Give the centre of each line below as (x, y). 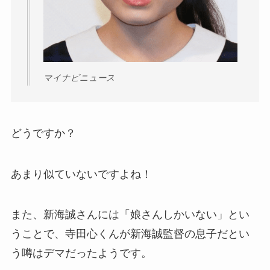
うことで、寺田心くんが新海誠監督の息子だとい (130, 234)
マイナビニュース (79, 78)
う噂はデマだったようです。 (81, 253)
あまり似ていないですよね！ (81, 174)
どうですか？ (43, 133)
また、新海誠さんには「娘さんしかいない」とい (130, 215)
